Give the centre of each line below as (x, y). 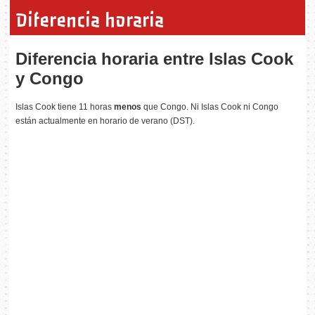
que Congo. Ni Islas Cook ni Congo (210, 107)
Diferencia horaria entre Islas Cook (155, 58)
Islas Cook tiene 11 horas (65, 107)
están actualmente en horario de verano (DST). (105, 121)
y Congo (50, 78)
